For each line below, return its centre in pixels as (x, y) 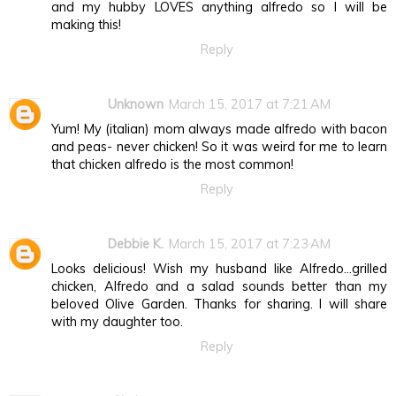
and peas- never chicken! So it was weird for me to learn (219, 147)
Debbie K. (136, 244)
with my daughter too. (117, 322)
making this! (86, 25)
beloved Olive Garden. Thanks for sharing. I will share (219, 305)
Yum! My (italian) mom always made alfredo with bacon (219, 129)
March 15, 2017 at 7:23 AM (250, 244)
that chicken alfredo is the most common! (172, 165)
